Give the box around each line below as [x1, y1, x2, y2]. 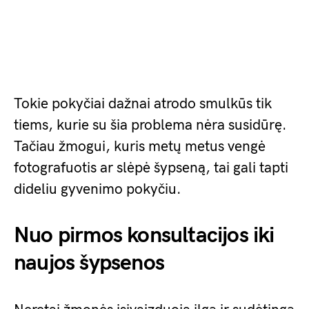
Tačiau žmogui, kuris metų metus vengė [14, 138, 266, 155]
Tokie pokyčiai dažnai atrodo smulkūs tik [14, 95, 272, 112]
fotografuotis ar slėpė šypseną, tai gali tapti [14, 159, 288, 177]
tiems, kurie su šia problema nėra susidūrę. [14, 117, 287, 134]
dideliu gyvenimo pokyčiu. [14, 181, 181, 198]
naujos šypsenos [14, 250, 164, 277]
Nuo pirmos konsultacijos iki [14, 222, 275, 249]
